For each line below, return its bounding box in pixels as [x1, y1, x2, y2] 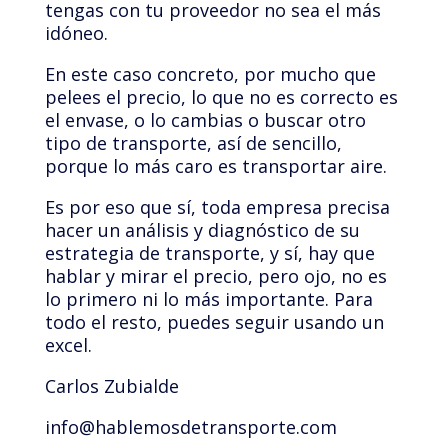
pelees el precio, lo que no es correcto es [44, 85, 398, 110]
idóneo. [44, 21, 108, 46]
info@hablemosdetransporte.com [44, 415, 337, 440]
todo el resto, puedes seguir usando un [44, 310, 384, 335]
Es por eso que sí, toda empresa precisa [44, 195, 390, 220]
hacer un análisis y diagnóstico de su [44, 218, 360, 243]
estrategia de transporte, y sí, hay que [44, 241, 375, 266]
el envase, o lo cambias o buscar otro [44, 108, 366, 133]
